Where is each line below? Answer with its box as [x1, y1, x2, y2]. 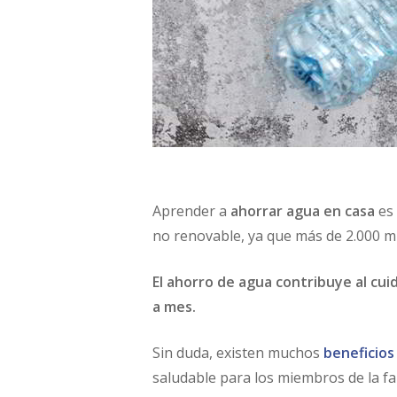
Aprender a [152, 201, 230, 221]
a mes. [152, 297, 196, 316]
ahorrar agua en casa [230, 201, 375, 221]
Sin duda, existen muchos [152, 343, 323, 362]
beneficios [323, 343, 394, 362]
